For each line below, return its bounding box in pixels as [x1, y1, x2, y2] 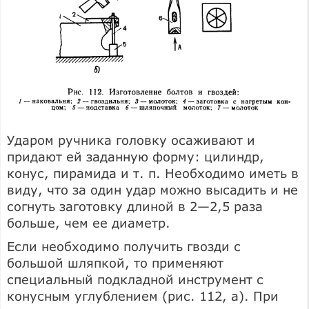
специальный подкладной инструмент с [7, 271, 263, 287]
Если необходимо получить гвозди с [7, 238, 241, 254]
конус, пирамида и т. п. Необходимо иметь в [7, 165, 299, 181]
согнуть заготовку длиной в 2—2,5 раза [7, 198, 263, 214]
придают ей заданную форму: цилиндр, [7, 148, 264, 164]
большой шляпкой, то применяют [7, 255, 223, 270]
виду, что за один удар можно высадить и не [7, 181, 298, 197]
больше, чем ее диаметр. [7, 215, 170, 230]
